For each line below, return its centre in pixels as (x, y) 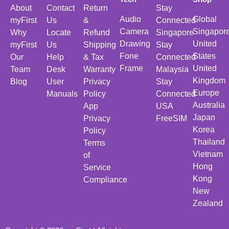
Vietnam (208, 154)
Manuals (62, 94)
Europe (206, 93)
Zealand (208, 203)
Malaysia (173, 69)
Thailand (209, 142)
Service (97, 167)
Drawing (135, 43)
